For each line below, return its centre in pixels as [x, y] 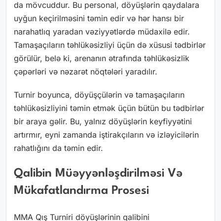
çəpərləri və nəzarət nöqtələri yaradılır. [86, 71]
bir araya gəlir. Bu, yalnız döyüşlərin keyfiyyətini [103, 121]
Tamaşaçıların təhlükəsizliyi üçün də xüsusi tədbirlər [110, 45]
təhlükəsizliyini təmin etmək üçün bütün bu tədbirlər [109, 108]
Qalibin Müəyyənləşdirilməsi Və [98, 174]
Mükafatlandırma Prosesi [81, 191]
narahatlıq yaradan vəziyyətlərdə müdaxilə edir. [102, 31]
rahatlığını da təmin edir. [58, 148]
